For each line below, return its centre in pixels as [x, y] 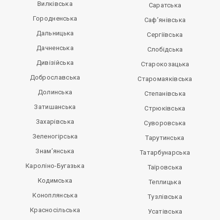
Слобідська [165, 50]
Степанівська [165, 94]
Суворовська [165, 123]
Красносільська [55, 210]
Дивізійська [55, 63]
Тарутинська [165, 138]
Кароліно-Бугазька [55, 166]
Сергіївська [165, 35]
